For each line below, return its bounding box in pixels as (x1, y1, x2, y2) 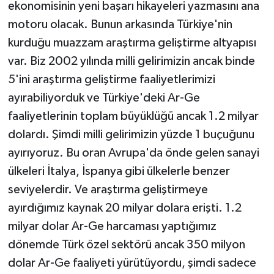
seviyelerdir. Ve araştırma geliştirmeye (7, 183, 208, 196)
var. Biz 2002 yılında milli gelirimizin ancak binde (7, 54, 255, 67)
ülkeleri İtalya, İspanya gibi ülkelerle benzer (7, 165, 230, 177)
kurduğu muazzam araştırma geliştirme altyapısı (7, 36, 256, 49)
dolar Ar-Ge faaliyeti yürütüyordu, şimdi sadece (7, 256, 256, 269)
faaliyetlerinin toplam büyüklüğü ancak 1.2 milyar (7, 109, 259, 122)
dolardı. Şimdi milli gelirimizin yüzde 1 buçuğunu (7, 128, 254, 141)
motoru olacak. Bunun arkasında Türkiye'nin (7, 18, 232, 31)
